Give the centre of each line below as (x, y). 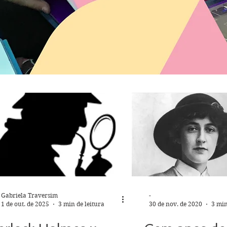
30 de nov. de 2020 (176, 204)
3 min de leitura (81, 204)
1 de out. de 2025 (25, 204)
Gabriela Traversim (29, 195)
